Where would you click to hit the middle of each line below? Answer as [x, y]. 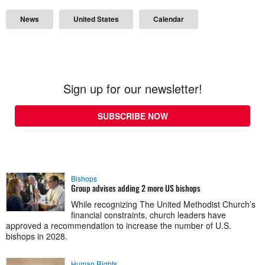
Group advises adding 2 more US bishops [136, 188]
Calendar [169, 19]
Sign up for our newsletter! [132, 88]
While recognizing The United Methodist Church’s [163, 204]
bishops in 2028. [37, 236]
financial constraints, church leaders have [148, 214]
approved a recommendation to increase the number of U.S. [119, 225]
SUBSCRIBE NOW [132, 116]
